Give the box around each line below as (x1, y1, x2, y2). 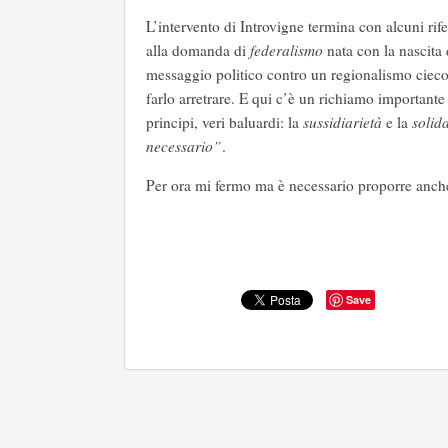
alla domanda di (146, 40, 246, 60)
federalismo (246, 40, 323, 60)
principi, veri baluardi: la (146, 112, 303, 132)
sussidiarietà (303, 112, 386, 132)
